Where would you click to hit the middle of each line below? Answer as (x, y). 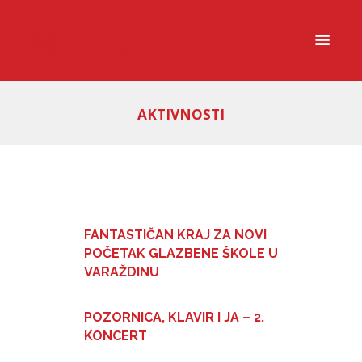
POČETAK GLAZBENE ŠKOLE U (181, 253)
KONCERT (116, 336)
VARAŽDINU (122, 271)
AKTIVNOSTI (181, 115)
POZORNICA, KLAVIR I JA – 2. (174, 318)
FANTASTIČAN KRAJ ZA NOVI (175, 234)
